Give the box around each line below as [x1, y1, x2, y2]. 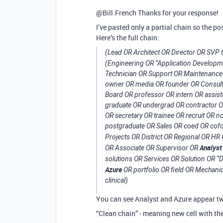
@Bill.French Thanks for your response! [96, 8, 219, 17]
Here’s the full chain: [96, 33, 159, 42]
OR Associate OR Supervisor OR [105, 144, 200, 152]
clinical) [105, 176, 128, 184]
